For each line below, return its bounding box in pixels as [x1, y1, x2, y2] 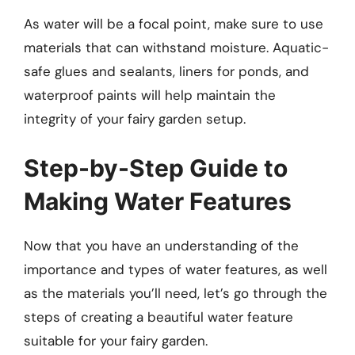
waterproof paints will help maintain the [24, 86, 276, 105]
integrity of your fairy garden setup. [24, 110, 246, 128]
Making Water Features [24, 186, 292, 216]
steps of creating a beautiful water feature [24, 307, 293, 326]
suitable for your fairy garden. [24, 331, 208, 349]
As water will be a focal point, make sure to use [24, 15, 323, 33]
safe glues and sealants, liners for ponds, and [24, 63, 309, 81]
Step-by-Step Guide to [24, 153, 288, 182]
